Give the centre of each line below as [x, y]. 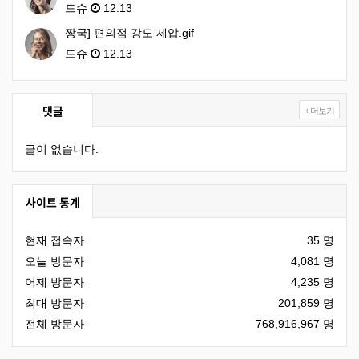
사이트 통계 [52, 202]
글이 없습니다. [62, 149]
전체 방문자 [54, 323]
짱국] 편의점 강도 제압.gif [129, 32]
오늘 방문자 [54, 261]
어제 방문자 [54, 282]
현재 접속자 [54, 240]
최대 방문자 [54, 303]
